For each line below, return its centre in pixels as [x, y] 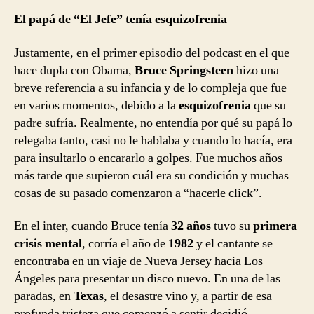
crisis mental [48, 244]
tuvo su [232, 226]
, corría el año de [125, 244]
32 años [191, 226]
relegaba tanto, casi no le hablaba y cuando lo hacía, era [153, 140]
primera [275, 226]
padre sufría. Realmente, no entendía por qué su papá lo [153, 123]
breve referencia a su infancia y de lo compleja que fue [150, 88]
